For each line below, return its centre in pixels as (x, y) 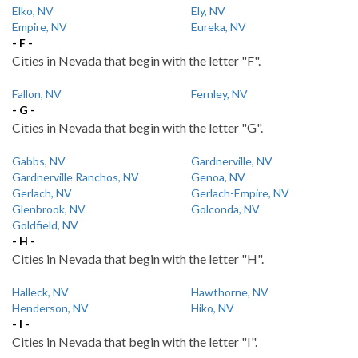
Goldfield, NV (45, 225)
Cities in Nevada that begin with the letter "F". (136, 60)
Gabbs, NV (39, 161)
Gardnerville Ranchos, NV (76, 177)
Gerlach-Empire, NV (240, 193)
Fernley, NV (219, 94)
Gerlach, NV (42, 193)
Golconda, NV (225, 209)
